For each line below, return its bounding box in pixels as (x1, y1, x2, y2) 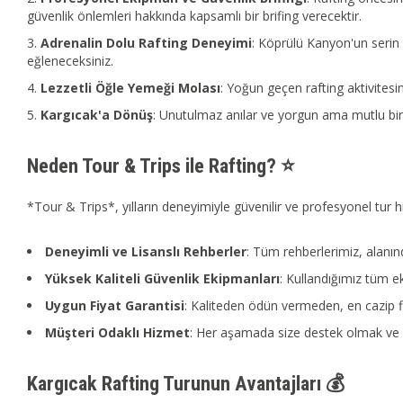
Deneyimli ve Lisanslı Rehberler (45, 242, 246, 260)
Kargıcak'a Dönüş (40, 105, 153, 123)
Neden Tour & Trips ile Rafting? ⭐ (27, 153, 295, 177)
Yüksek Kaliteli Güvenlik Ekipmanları (45, 269, 280, 287)
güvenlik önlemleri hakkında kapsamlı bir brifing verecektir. (27, 6, 362, 24)
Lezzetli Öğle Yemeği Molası (40, 78, 220, 96)
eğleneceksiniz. (27, 51, 113, 69)
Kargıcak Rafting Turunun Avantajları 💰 (27, 371, 345, 395)
